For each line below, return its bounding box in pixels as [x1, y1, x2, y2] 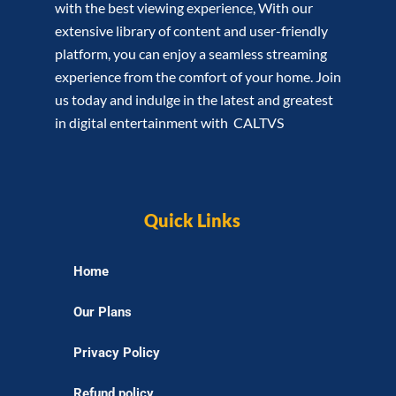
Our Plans [73, 304, 132, 320]
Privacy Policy [73, 345, 160, 361]
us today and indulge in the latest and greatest [55, 91, 333, 108]
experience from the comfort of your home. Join [55, 68, 341, 85]
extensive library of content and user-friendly [55, 22, 328, 39]
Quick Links [143, 209, 240, 231]
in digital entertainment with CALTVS [55, 114, 284, 131]
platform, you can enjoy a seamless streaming [55, 45, 327, 62]
